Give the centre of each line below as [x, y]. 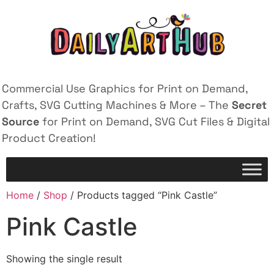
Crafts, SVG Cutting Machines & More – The [117, 105]
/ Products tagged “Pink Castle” [142, 195]
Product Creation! [49, 138]
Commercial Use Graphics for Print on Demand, [125, 88]
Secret [249, 105]
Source [20, 121]
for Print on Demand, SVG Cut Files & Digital [154, 121]
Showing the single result [64, 259]
